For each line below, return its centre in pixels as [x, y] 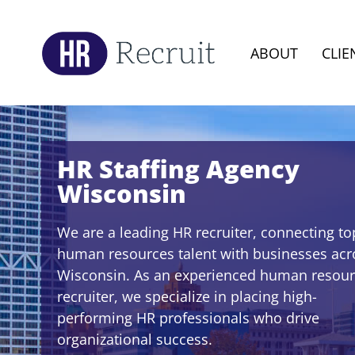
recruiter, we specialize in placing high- [187, 296]
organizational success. [135, 339]
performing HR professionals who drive [188, 318]
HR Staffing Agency [178, 169]
